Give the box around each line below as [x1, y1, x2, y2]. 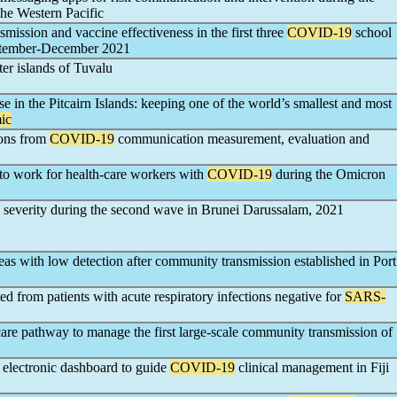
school [352, 25, 392, 40]
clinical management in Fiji [235, 360, 389, 375]
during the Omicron [272, 167, 385, 182]
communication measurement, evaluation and [114, 131, 370, 146]
